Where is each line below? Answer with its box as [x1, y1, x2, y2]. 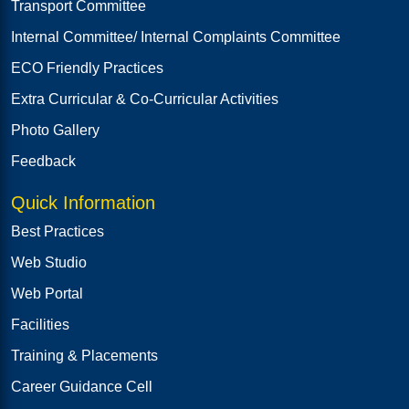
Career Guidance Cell [11, 378, 152, 394]
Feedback [11, 152, 76, 169]
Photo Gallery [11, 121, 100, 138]
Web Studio [11, 254, 87, 270]
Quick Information [11, 192, 155, 213]
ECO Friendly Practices [11, 59, 163, 76]
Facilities [11, 316, 69, 332]
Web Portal [11, 285, 83, 301]
